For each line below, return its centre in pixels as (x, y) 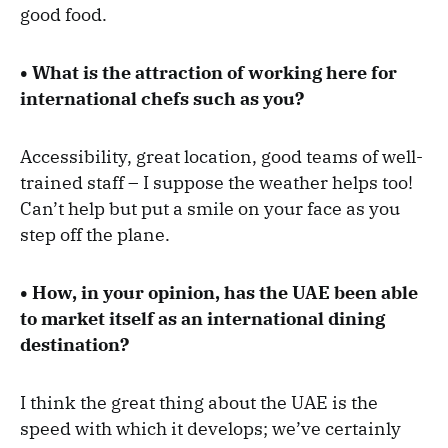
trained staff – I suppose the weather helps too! (216, 183)
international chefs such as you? (162, 99)
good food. (63, 15)
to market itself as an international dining (202, 319)
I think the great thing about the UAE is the (199, 403)
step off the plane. (95, 235)
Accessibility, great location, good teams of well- (221, 157)
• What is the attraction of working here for (208, 73)
